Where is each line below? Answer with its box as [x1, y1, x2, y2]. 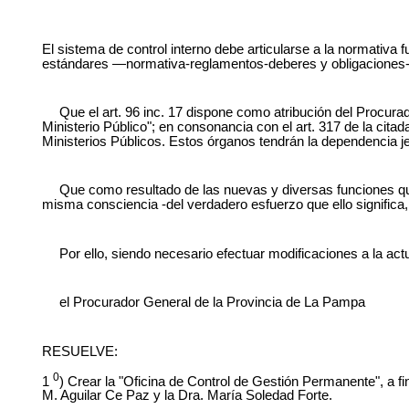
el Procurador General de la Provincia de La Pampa [58, 295, 365, 310]
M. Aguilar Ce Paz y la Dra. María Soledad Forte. [41, 387, 332, 403]
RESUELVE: [41, 343, 154, 359]
